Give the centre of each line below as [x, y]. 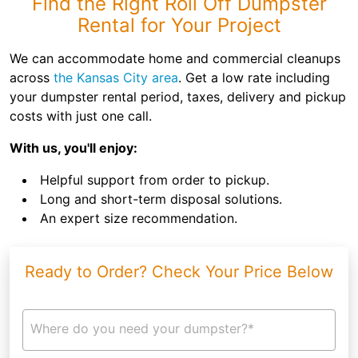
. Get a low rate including [254, 78]
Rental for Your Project [179, 25]
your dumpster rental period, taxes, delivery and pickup [178, 97]
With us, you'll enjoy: [74, 148]
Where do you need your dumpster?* [142, 328]
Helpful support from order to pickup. [155, 180]
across [32, 78]
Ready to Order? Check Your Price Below [179, 272]
